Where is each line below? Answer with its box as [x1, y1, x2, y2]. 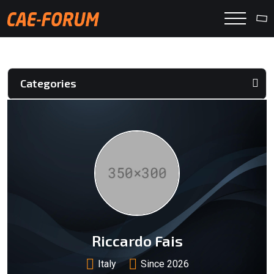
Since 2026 [140, 258, 189, 270]
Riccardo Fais [91, 232, 183, 250]
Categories [20, 76, 76, 90]
